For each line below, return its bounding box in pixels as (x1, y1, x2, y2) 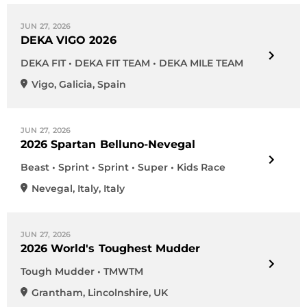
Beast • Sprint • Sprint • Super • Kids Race (21, 161, 225, 173)
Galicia (59, 78, 93, 90)
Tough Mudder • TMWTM (21, 265, 143, 278)
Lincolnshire (88, 286, 149, 299)
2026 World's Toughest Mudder (21, 242, 201, 255)
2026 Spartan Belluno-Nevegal (21, 138, 196, 151)
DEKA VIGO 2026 (21, 34, 116, 47)
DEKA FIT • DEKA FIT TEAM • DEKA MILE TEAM (21, 57, 243, 69)
